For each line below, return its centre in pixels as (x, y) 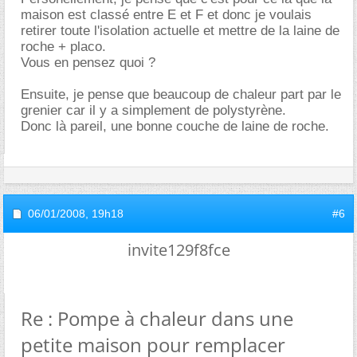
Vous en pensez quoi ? (88, 62)
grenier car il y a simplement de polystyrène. (153, 110)
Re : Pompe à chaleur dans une (157, 318)
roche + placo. (63, 46)
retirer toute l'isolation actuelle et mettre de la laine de (180, 30)
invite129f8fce (178, 249)
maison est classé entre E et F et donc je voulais (166, 14)
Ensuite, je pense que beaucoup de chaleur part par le (181, 94)
